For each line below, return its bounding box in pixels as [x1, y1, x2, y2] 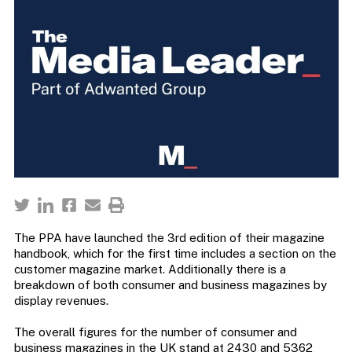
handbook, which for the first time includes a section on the [13, 247, 336, 261]
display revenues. [13, 294, 108, 308]
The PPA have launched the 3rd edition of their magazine [13, 231, 324, 245]
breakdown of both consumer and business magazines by [13, 278, 327, 292]
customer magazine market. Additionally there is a [13, 262, 286, 277]
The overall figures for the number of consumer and [13, 325, 297, 339]
